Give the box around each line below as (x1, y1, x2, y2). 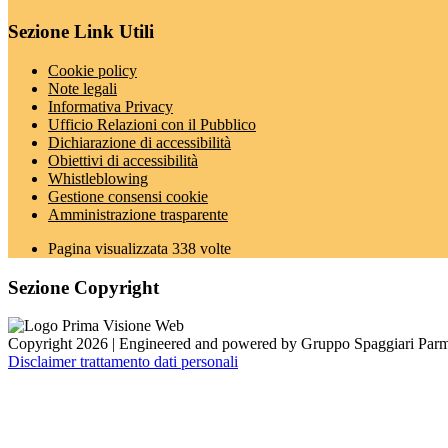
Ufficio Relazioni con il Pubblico (48, 116, 256, 133)
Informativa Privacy (48, 98, 173, 115)
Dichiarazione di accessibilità (48, 134, 231, 151)
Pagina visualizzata (48, 240, 172, 257)
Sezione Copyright (8, 276, 159, 298)
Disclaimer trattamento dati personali (8, 353, 238, 371)
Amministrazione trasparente (48, 206, 228, 223)
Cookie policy (48, 62, 137, 79)
